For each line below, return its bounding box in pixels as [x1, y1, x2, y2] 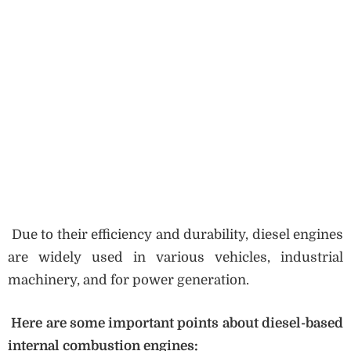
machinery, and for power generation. [8, 273, 249, 288]
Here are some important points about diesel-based [8, 315, 343, 331]
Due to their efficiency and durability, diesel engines [8, 227, 343, 243]
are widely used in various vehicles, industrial [8, 250, 343, 266]
